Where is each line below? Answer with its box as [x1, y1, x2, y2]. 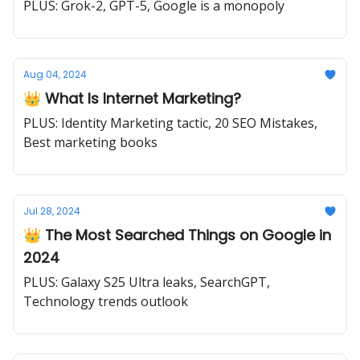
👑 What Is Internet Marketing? [23, 88, 241, 108]
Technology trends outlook [23, 292, 188, 310]
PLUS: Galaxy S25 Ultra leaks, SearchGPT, [23, 273, 270, 291]
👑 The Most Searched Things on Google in [23, 225, 331, 245]
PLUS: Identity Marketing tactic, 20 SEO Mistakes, [23, 114, 317, 132]
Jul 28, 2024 [23, 204, 80, 218]
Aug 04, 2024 [23, 67, 87, 81]
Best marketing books [23, 133, 157, 151]
